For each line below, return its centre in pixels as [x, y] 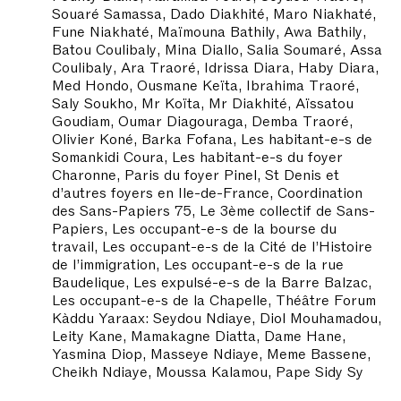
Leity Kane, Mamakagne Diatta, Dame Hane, [199, 334]
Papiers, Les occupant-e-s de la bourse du [194, 227]
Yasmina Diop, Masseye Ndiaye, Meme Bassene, [211, 352]
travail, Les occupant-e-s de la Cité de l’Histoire [212, 245]
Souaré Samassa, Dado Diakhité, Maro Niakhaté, [214, 12]
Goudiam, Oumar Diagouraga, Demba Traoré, [202, 119]
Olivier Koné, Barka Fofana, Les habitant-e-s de [212, 137]
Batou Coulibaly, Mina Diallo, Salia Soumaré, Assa [217, 48]
